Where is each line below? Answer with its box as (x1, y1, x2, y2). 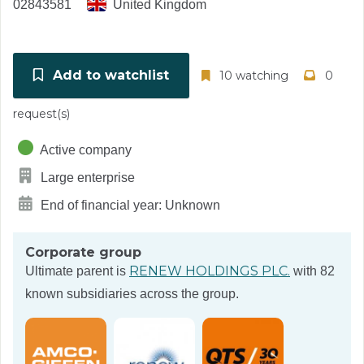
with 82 (290, 264, 335, 278)
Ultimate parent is (25, 264, 129, 278)
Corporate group (25, 245, 141, 260)
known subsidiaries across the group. (25, 287, 239, 301)
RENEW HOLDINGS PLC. (129, 263, 290, 279)
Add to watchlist (49, 67, 169, 83)
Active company (37, 143, 132, 158)
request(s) (13, 106, 70, 121)
